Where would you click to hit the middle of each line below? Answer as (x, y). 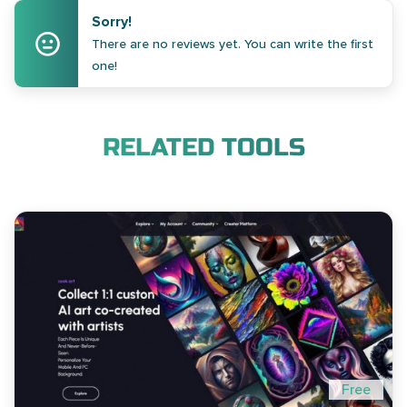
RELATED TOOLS (203, 148)
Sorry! (112, 22)
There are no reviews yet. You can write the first (233, 45)
